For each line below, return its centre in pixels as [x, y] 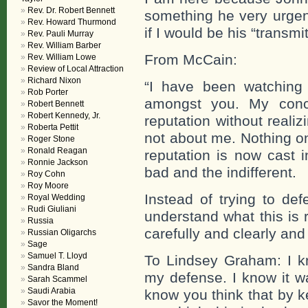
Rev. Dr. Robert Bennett [71, 10]
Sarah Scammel [57, 279]
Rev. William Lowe [62, 57]
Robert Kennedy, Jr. [64, 115]
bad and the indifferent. [220, 172]
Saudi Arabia [52, 291]
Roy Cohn [46, 174]
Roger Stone [51, 139]
